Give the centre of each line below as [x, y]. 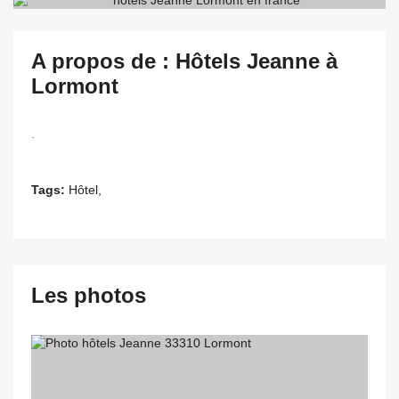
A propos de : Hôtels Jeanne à [184, 61]
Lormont [75, 86]
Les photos [89, 295]
